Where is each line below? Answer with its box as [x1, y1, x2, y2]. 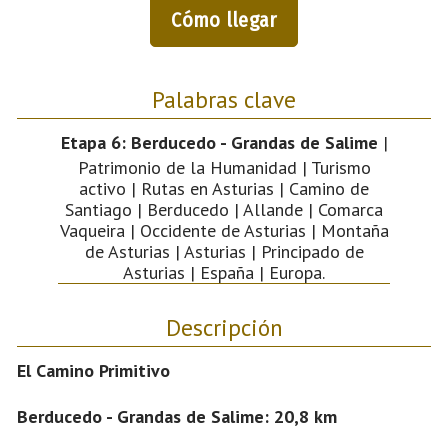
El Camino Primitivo [17, 358, 170, 382]
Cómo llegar [171, 7, 277, 32]
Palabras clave [152, 83, 296, 114]
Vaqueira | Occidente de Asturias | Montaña [59, 218, 389, 242]
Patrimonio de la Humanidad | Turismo [77, 155, 371, 179]
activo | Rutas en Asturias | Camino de [79, 176, 369, 200]
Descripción [165, 311, 283, 342]
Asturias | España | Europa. [123, 260, 325, 284]
